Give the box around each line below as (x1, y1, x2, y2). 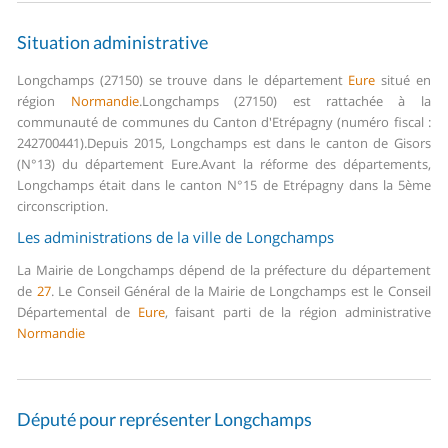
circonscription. (17, 197, 109, 216)
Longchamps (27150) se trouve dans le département (17, 71, 349, 90)
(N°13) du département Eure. (17, 155, 202, 174)
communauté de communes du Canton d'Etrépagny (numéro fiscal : (17, 113, 431, 132)
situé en (375, 71, 431, 90)
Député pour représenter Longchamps (17, 408, 313, 431)
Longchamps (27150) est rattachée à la (141, 92, 431, 111)
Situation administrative (17, 31, 209, 54)
